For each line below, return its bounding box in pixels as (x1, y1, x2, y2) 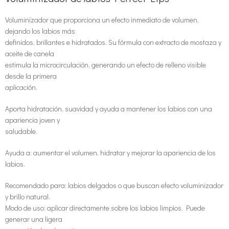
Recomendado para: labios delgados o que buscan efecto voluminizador (5, 180, 223, 190)
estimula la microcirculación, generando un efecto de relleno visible (5, 60, 206, 70)
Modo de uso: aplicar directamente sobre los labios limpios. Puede (5, 203, 205, 213)
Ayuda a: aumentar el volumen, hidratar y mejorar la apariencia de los (5, 148, 216, 157)
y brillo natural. (5, 192, 50, 201)
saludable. (5, 126, 37, 136)
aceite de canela (5, 49, 54, 58)
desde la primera (5, 71, 57, 81)
